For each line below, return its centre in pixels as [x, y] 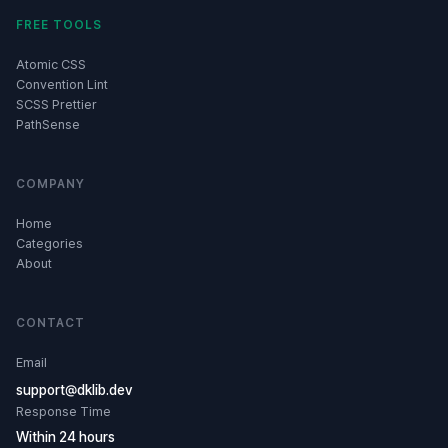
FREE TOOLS [59, 25]
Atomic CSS [51, 64]
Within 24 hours [65, 437]
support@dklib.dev [74, 390]
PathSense [48, 124]
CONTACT [50, 323]
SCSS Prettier [56, 104]
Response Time [63, 411]
